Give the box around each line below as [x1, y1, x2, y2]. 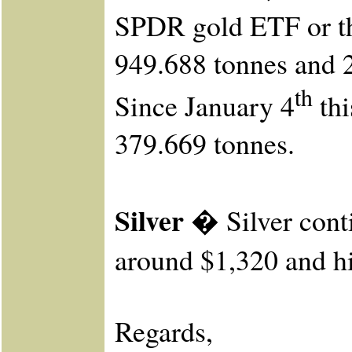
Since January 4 [115, 86, 295, 125]
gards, [145, 312, 213, 350]
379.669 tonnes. [115, 124, 295, 163]
